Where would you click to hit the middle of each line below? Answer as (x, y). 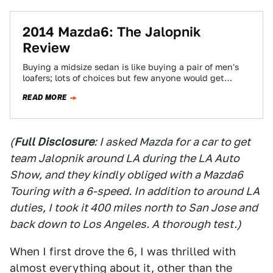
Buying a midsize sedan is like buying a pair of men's (131, 67)
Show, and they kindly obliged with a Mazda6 (126, 175)
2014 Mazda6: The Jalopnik (112, 32)
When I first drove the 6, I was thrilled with (123, 251)
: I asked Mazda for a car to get (172, 142)
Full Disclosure (54, 142)
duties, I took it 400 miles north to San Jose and (134, 207)
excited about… (55, 89)
